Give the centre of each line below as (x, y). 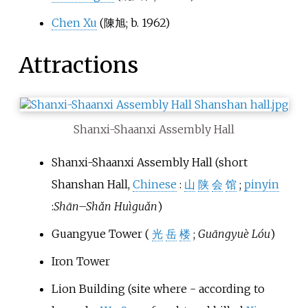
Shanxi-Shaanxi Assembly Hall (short (149, 162)
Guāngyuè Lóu (234, 233)
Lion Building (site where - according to (158, 288)
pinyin (261, 184)
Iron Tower (80, 261)
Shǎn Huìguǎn (121, 206)
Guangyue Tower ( (100, 233)
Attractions (78, 66)
